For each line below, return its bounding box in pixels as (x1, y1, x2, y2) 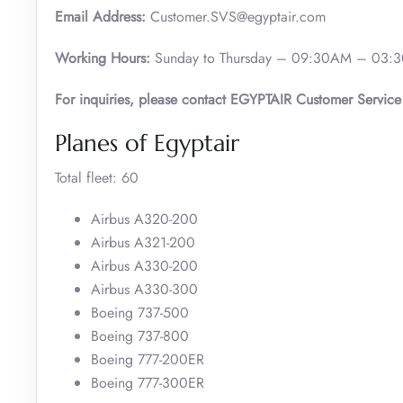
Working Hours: (55, 47, 150, 68)
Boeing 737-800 (91, 325, 189, 346)
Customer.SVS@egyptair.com (150, 5, 326, 27)
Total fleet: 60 (55, 166, 139, 188)
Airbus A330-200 (91, 255, 198, 276)
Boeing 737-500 (91, 301, 189, 323)
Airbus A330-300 (91, 278, 198, 300)
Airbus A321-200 (91, 231, 195, 253)
